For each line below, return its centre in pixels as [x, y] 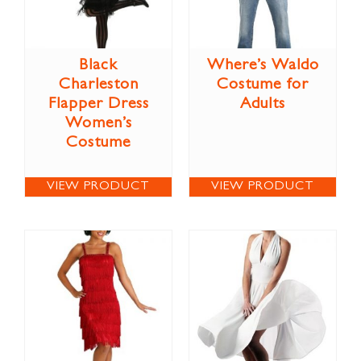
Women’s [98, 124]
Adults [263, 104]
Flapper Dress [98, 104]
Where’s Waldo [263, 66]
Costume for [263, 85]
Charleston [98, 85]
